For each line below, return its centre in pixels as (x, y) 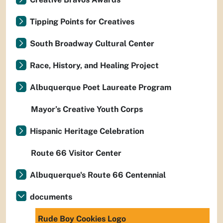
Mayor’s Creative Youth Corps (87, 109)
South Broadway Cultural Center (92, 44)
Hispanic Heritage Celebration (87, 131)
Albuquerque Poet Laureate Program (101, 87)
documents (51, 197)
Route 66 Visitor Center (76, 153)
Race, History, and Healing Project (94, 65)
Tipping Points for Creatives (82, 22)
